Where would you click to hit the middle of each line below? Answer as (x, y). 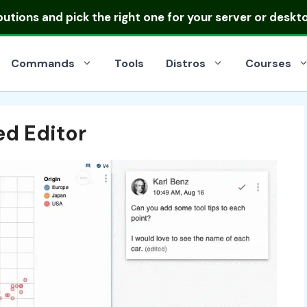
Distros (186, 63)
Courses (268, 63)
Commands (43, 63)
